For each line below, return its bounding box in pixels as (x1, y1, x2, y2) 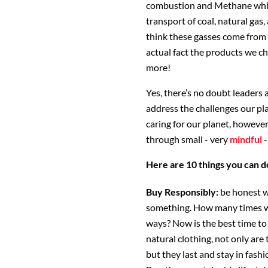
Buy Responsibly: (146, 185, 220, 197)
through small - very (146, 133, 230, 145)
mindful (230, 133, 262, 145)
